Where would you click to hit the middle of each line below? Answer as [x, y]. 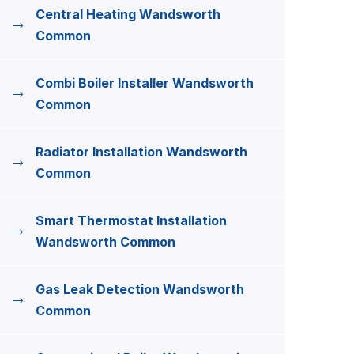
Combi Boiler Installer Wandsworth [145, 83]
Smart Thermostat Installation [131, 220]
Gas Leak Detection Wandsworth [140, 289]
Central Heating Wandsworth [128, 14]
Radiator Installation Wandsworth [141, 152]
